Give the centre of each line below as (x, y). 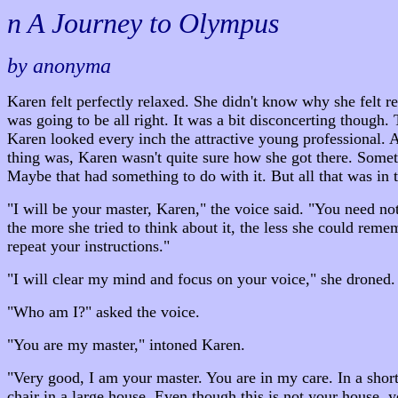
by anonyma (59, 66)
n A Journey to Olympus (143, 23)
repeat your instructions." (88, 246)
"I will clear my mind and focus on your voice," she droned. (201, 279)
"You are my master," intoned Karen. (126, 345)
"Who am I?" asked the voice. (103, 312)
